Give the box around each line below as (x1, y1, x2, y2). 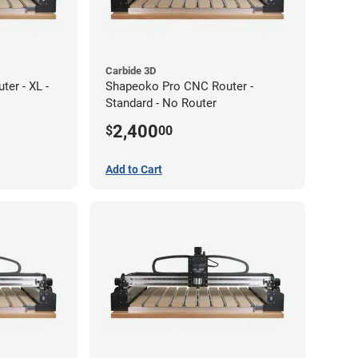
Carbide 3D (105, 64, 156, 77)
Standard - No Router (105, 95, 217, 110)
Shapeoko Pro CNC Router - (105, 78, 253, 93)
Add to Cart (105, 162, 162, 176)
